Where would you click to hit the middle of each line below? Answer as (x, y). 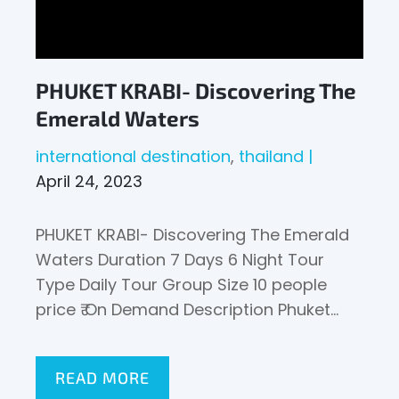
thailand (272, 156)
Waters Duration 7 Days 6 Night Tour (180, 260)
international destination (134, 156)
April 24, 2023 (90, 181)
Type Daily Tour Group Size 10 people (182, 285)
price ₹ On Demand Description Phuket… (187, 309)
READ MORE (102, 378)
